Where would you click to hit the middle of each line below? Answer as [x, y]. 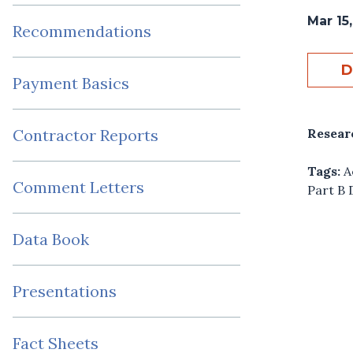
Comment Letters [78, 188]
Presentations [65, 292]
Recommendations [82, 32]
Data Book [51, 240]
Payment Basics [71, 84]
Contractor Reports [85, 136]
